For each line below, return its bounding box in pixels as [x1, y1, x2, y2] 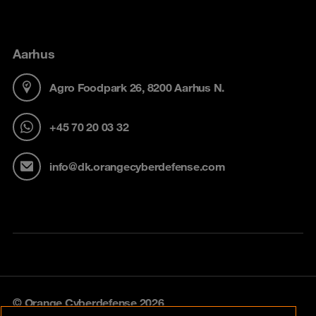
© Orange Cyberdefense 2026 [13, 296, 164, 310]
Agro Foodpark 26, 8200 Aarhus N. [49, 80, 224, 95]
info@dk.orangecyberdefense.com [49, 159, 226, 174]
